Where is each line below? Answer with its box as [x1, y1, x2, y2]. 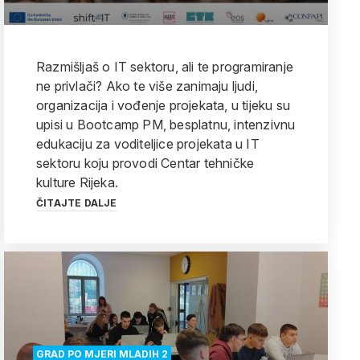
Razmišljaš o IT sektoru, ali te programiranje [36, 59, 293, 75]
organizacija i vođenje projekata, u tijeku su [36, 97, 290, 113]
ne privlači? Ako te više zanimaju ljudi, [36, 78, 258, 94]
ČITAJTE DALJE [36, 197, 117, 209]
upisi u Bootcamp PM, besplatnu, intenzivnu [36, 117, 296, 133]
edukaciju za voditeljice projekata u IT [36, 136, 260, 152]
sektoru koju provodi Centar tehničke [36, 155, 255, 171]
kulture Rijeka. [36, 174, 118, 190]
